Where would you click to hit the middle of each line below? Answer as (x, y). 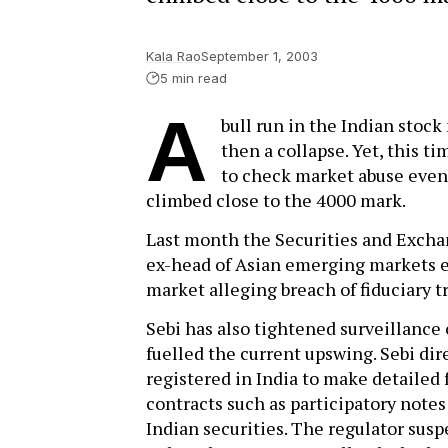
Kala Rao (173, 56)
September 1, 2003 (259, 56)
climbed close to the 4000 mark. (275, 200)
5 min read (193, 78)
